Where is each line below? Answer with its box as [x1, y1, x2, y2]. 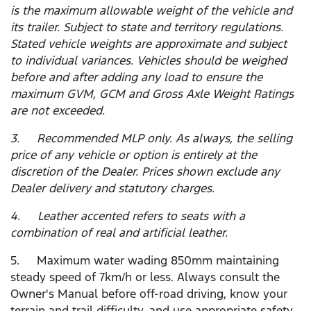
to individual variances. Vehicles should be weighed [10, 53, 287, 69]
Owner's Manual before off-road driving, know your [10, 286, 287, 302]
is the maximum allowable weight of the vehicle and [10, 3, 292, 19]
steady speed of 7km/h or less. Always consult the [10, 269, 280, 285]
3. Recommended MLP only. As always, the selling [10, 131, 292, 146]
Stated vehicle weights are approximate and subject [10, 36, 287, 52]
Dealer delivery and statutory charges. [10, 180, 215, 196]
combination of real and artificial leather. [10, 225, 228, 241]
